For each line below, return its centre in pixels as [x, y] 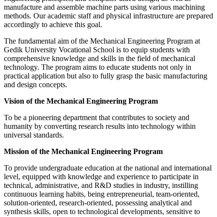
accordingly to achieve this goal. [53, 24]
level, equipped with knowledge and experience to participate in [101, 176]
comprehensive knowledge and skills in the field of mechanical [100, 58]
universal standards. [34, 135]
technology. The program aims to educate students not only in [98, 67]
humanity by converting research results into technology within [100, 126]
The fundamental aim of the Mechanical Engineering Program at [102, 41]
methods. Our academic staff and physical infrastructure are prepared [108, 15]
